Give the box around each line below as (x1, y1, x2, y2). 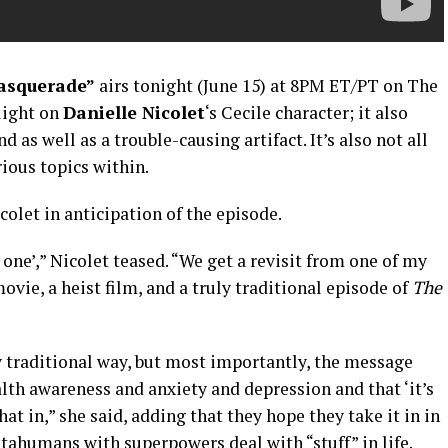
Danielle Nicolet (63, 101, 205, 125)
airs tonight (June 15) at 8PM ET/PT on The (95, 74, 438, 98)
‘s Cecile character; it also (205, 101, 408, 125)
